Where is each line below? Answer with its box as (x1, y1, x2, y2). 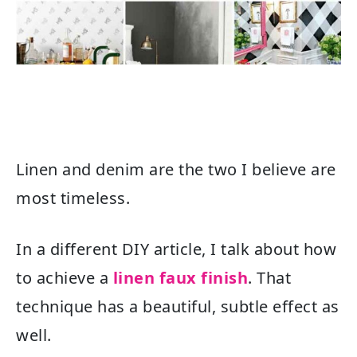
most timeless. (16, 187, 130, 210)
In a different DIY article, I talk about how (16, 238, 336, 261)
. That (248, 267, 291, 289)
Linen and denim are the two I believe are (16, 159, 336, 181)
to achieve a (16, 267, 108, 289)
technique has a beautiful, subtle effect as (16, 296, 339, 318)
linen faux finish (112, 267, 248, 289)
